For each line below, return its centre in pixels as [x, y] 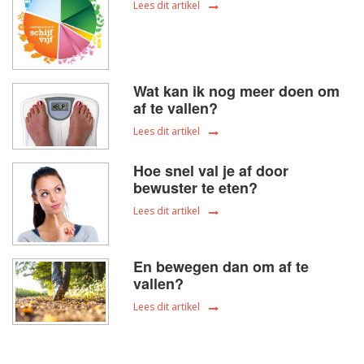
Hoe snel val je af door [211, 170]
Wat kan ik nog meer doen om [237, 91]
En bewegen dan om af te [221, 267]
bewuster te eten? [196, 187]
